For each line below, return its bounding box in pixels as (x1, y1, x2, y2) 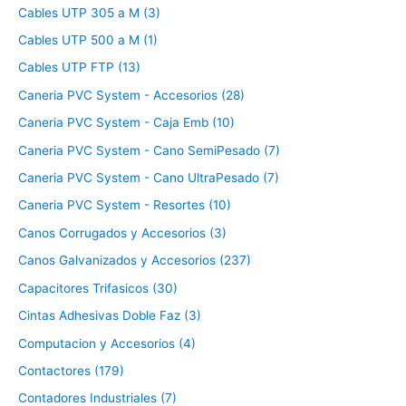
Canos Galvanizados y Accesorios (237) (18, 253, 251, 268)
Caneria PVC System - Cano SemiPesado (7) (18, 142, 280, 158)
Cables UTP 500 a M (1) (18, 33, 158, 48)
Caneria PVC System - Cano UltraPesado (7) (18, 170, 279, 186)
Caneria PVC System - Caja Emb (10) (18, 115, 235, 130)
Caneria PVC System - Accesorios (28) (18, 87, 245, 102)
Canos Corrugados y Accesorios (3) (18, 225, 227, 240)
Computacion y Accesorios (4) (18, 335, 196, 351)
